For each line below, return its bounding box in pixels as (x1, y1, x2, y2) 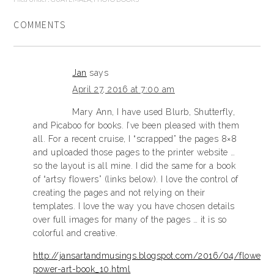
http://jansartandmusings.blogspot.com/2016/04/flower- (33, 251, 268, 261)
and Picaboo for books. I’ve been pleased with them (33, 120, 240, 130)
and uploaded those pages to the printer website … (33, 147, 235, 157)
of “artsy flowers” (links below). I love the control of (33, 174, 239, 184)
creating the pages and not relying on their (33, 188, 206, 198)
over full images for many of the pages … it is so (33, 215, 227, 224)
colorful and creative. (33, 228, 118, 238)
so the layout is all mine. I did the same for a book (33, 161, 236, 171)
